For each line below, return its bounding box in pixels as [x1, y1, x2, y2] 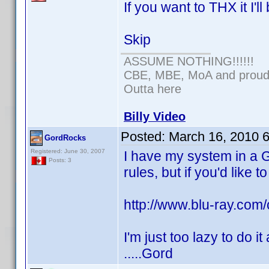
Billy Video [124, 110, 186, 123]
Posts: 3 [47, 157, 71, 164]
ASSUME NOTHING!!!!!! [124, 55, 254, 68]
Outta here [124, 82, 181, 95]
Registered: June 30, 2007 [31, 148, 105, 154]
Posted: [121, 129, 169, 144]
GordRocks [44, 133, 86, 142]
